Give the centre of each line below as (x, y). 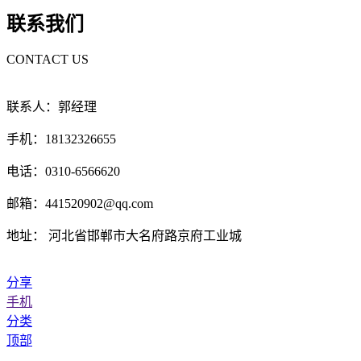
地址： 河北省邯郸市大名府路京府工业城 (124, 236)
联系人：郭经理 (52, 107)
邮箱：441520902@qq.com (80, 204)
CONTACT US (48, 60)
